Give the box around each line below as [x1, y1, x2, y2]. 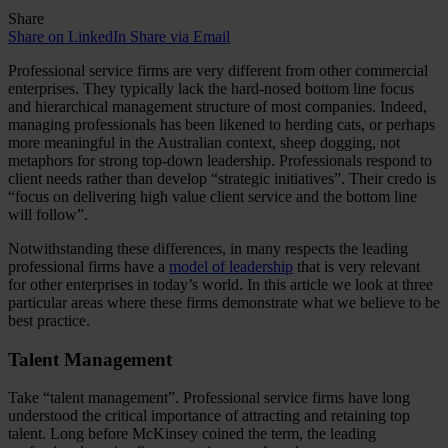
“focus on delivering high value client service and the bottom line [8, 187, 417, 205]
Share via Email [130, 27, 230, 45]
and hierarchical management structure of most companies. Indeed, [8, 97, 427, 115]
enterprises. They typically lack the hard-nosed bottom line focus [8, 79, 414, 97]
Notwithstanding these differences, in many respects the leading [8, 239, 408, 257]
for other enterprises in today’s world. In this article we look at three [8, 275, 433, 293]
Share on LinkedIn [8, 27, 126, 45]
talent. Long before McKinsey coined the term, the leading [8, 425, 376, 443]
